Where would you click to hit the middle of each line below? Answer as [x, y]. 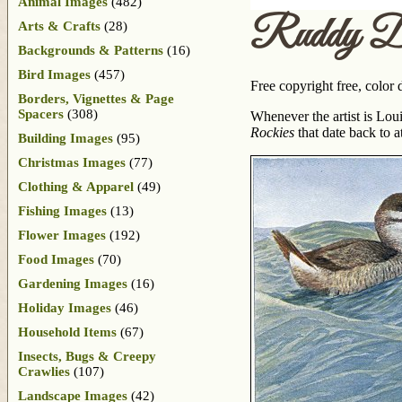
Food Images [56, 259]
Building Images [66, 138]
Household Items [67, 332]
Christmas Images [72, 162]
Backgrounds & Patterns [91, 50]
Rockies [272, 133]
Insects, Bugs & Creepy [87, 356]
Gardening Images [73, 283]
